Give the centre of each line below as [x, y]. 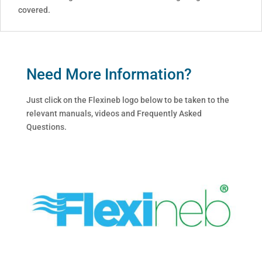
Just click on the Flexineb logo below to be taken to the [127, 100]
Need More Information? [109, 75]
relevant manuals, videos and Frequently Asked [114, 114]
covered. [34, 10]
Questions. [46, 127]
